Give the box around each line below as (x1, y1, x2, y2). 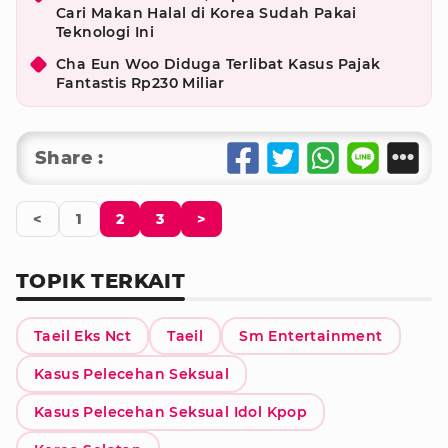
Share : (35, 147, 104, 169)
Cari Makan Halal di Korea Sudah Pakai (56, 4, 357, 22)
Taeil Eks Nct (34, 327, 132, 345)
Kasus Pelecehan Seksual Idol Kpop (34, 403, 308, 421)
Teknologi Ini (56, 23, 155, 41)
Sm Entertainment (239, 327, 383, 345)
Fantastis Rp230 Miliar (56, 74, 225, 92)
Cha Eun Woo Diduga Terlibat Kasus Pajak (56, 55, 381, 73)
